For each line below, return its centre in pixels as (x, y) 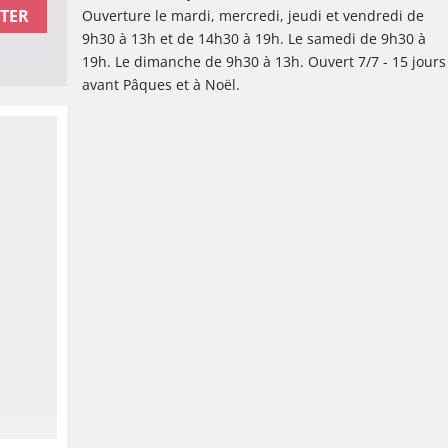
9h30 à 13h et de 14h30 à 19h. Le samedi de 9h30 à (254, 38)
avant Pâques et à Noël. (161, 84)
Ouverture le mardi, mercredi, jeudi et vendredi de (253, 15)
